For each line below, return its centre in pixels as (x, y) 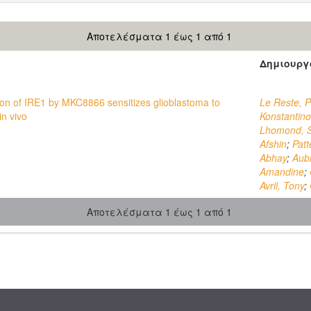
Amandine (282, 171)
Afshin (273, 144)
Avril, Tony (282, 185)
